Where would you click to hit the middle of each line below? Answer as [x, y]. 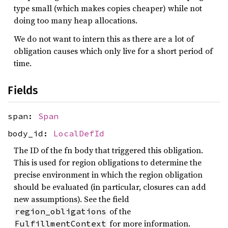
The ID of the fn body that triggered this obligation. [108, 150]
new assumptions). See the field [72, 199]
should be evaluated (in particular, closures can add [110, 187]
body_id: [31, 133]
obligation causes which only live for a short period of [113, 51]
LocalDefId [79, 133]
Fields [23, 90]
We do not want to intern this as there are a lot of [104, 39]
